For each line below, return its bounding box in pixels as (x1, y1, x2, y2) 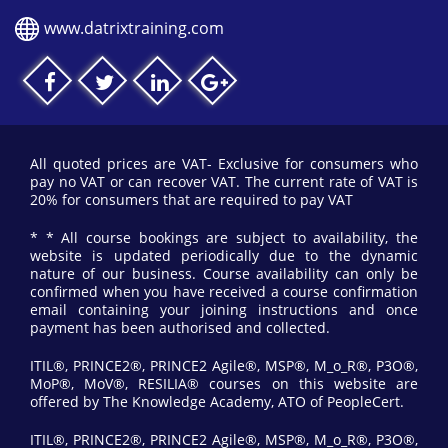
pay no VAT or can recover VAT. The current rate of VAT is (30, 172, 418, 192)
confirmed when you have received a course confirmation (30, 282, 418, 302)
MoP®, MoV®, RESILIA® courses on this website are (30, 374, 418, 394)
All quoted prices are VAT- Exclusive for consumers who (30, 154, 418, 174)
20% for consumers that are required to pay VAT (30, 190, 353, 210)
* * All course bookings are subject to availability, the (30, 228, 418, 248)
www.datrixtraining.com (44, 17, 224, 40)
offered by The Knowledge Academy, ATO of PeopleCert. (30, 392, 404, 412)
